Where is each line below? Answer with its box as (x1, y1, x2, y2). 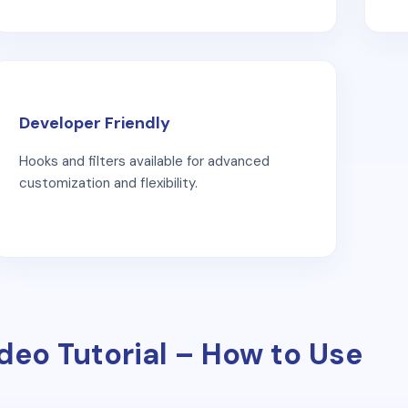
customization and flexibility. (19, 173, 198, 192)
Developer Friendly (19, 111, 170, 134)
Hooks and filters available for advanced (19, 151, 270, 170)
